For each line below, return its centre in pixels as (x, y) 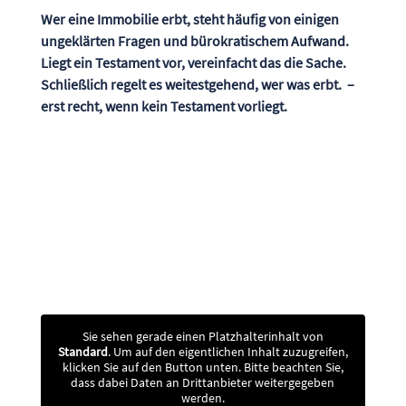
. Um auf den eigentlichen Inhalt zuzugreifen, (227, 352)
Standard (82, 352)
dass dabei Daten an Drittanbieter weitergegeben (203, 382)
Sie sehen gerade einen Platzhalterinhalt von (203, 336)
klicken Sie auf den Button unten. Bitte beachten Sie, (203, 367)
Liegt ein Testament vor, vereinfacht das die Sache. (193, 63)
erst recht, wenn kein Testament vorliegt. (164, 106)
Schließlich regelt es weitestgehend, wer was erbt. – (197, 85)
